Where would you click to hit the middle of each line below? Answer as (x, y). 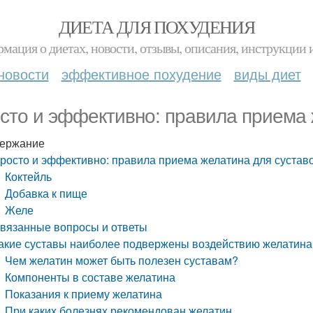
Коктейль (29, 176)
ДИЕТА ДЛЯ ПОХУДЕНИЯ (156, 27)
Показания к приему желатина (84, 294)
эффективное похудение (141, 74)
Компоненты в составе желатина (90, 277)
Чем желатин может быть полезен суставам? (122, 260)
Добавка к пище (46, 193)
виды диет (267, 74)
